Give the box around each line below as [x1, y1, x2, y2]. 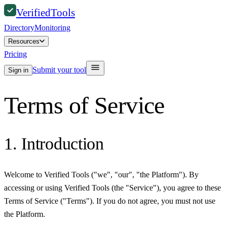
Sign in [8, 66, 28, 74]
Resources [8, 37, 40, 45]
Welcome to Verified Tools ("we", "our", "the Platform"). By [4, 170, 199, 179]
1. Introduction [4, 134, 104, 154]
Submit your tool [32, 65, 86, 74]
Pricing [4, 50, 27, 58]
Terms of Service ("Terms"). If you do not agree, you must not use [4, 196, 215, 205]
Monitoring [34, 23, 70, 32]
